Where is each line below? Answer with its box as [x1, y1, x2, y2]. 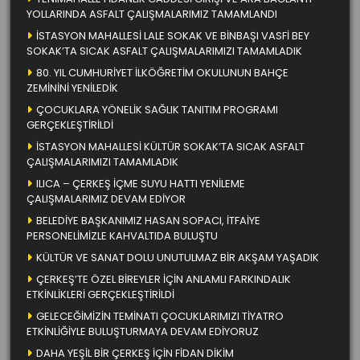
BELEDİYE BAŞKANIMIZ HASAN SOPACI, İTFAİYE [36, 212, 260, 228]
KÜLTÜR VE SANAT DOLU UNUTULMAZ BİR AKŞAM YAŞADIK [36, 249, 319, 265]
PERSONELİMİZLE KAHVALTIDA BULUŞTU [27, 227, 218, 243]
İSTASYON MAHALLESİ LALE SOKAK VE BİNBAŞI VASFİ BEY [36, 27, 309, 43]
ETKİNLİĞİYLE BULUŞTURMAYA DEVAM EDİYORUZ [27, 323, 259, 339]
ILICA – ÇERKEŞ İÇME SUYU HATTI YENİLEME [36, 175, 245, 191]
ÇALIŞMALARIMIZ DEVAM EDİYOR [27, 190, 186, 207]
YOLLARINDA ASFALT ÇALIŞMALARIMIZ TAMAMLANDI [27, 6, 277, 22]
